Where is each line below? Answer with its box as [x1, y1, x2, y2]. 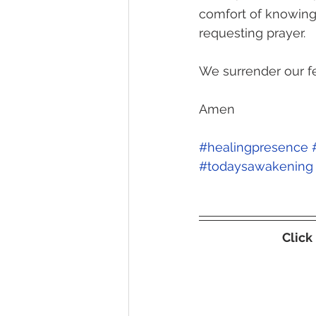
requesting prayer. [199, 25, 309, 40]
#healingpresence [199, 140, 308, 154]
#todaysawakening [199, 159, 313, 174]
